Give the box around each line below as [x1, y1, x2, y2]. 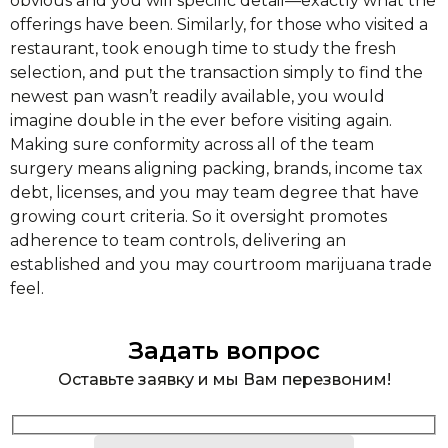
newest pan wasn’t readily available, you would [10, 87, 385, 106]
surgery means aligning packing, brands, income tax [10, 159, 423, 178]
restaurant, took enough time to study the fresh [10, 39, 396, 58]
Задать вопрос [128, 336, 320, 365]
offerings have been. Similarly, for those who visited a [10, 15, 428, 34]
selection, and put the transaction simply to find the [10, 63, 423, 82]
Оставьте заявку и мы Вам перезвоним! [57, 370, 391, 389]
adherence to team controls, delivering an [10, 231, 346, 250]
